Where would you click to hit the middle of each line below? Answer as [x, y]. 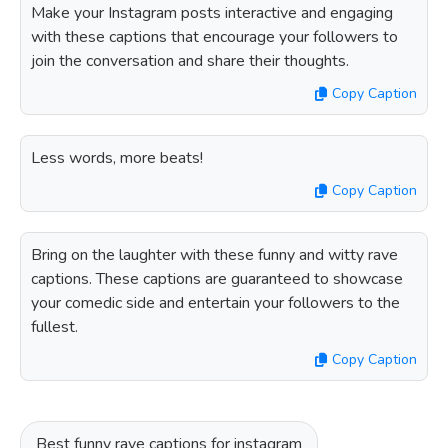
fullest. [54, 327]
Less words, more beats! [117, 158]
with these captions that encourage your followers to [214, 37]
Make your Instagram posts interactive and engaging [212, 13]
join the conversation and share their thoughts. [190, 61]
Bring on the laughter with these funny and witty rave [214, 255]
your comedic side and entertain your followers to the [215, 303]
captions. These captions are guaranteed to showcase [217, 279]
